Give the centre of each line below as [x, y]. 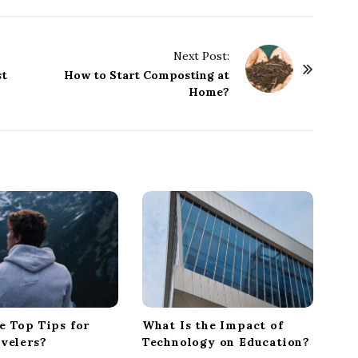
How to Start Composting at [147, 76]
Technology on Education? [226, 342]
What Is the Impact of [213, 325]
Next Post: [202, 56]
